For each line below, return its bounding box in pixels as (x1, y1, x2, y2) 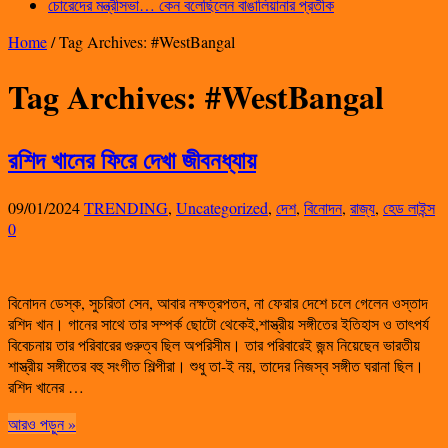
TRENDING (84, 196, 168, 218)
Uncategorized (176, 196, 268, 218)
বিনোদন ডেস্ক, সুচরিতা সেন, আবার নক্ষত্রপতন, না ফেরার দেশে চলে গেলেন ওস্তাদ (8, 291, 428, 313)
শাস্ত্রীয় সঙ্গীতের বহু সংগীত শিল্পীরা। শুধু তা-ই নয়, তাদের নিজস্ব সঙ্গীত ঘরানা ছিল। (8, 354, 424, 376)
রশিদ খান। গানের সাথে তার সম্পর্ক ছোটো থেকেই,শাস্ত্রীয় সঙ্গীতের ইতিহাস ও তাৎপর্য (8, 312, 429, 334)
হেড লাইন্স (383, 196, 435, 218)
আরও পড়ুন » (8, 412, 76, 434)
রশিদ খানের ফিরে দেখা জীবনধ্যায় (8, 141, 256, 177)
